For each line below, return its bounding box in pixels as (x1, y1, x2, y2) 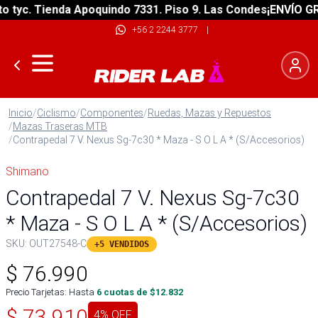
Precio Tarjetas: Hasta (6, 286, 94, 298)
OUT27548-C (29, 237, 87, 250)
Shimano (6, 164, 49, 178)
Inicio (9, 106, 33, 119)
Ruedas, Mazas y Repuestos (148, 106, 271, 119)
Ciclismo (37, 106, 76, 119)
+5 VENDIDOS (94, 239, 149, 249)
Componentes (80, 106, 143, 119)
